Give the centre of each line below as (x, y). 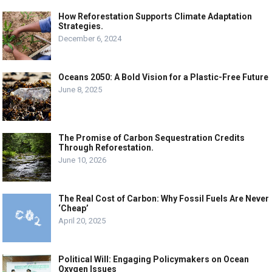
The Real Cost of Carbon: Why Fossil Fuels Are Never (164, 199)
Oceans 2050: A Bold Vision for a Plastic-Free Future (164, 77)
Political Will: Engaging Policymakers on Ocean (154, 259)
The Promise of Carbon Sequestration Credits (152, 138)
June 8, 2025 (80, 90)
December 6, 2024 (90, 39)
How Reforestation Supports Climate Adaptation (155, 16)
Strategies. (81, 26)
